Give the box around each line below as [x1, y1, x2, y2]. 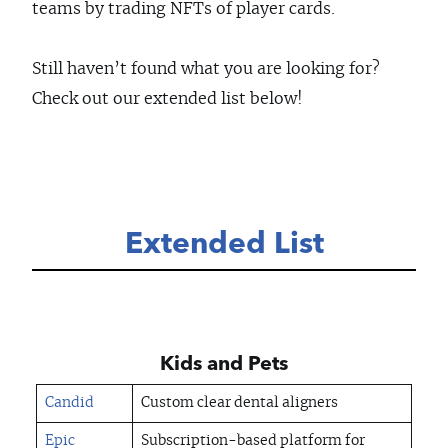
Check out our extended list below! [32, 91, 303, 108]
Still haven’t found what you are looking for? [32, 61, 380, 78]
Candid [45, 396, 94, 411]
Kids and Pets [160, 351, 288, 376]
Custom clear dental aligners [141, 396, 338, 411]
